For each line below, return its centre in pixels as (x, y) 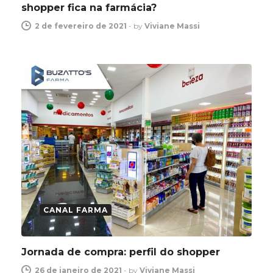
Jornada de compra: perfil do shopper (121, 252)
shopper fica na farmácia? (89, 7)
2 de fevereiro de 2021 (81, 26)
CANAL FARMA (76, 210)
